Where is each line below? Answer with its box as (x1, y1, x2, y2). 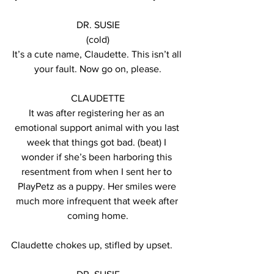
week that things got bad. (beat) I (27, 137, 169, 147)
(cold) (86, 34, 109, 45)
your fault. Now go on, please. (34, 64, 161, 74)
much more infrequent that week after (15, 196, 180, 206)
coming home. (67, 210, 128, 221)
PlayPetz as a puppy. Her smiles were (17, 181, 179, 191)
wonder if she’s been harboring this (21, 152, 174, 162)
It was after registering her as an (29, 108, 167, 118)
